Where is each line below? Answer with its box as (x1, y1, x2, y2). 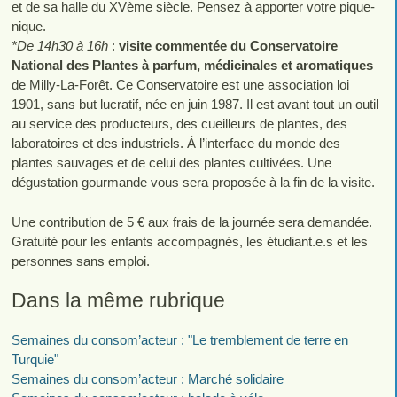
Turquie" (11, 352, 58, 368)
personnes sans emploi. (11, 253, 150, 269)
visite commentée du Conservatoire (118, 37, 338, 53)
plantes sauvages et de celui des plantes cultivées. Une (11, 154, 331, 170)
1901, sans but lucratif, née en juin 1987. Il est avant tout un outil (11, 96, 378, 112)
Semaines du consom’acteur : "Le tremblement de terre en (11, 332, 348, 348)
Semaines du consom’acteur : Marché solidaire (11, 371, 284, 387)
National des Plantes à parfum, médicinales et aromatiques (11, 57, 373, 73)
